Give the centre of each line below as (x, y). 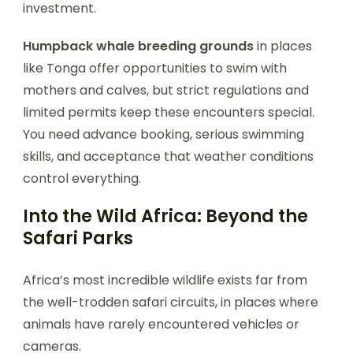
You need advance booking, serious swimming (163, 134)
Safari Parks (78, 238)
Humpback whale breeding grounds (138, 46)
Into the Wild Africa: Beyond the (165, 216)
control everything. (82, 178)
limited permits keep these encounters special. (169, 112)
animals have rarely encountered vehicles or (161, 324)
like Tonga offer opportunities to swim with (155, 68)
